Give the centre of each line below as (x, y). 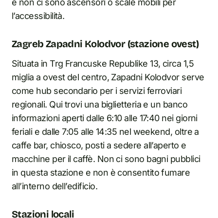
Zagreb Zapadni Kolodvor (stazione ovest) (105, 44)
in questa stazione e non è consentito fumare (101, 173)
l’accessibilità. (38, 16)
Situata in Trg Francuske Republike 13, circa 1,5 (103, 64)
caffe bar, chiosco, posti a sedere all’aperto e (99, 145)
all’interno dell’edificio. (54, 186)
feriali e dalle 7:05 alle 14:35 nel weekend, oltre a (105, 132)
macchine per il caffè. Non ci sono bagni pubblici (106, 159)
